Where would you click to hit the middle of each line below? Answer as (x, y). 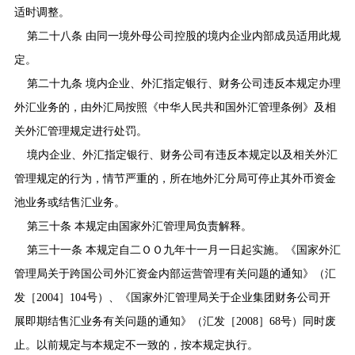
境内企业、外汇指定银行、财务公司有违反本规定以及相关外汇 (182, 155)
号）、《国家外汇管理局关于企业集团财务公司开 (208, 297)
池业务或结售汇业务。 (69, 202)
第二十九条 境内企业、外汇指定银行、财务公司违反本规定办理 (183, 83)
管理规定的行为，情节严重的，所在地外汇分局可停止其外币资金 (175, 178)
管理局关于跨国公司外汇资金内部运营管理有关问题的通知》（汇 (175, 273)
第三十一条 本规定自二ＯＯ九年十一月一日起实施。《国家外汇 (183, 250)
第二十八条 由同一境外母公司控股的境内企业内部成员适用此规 (183, 36)
